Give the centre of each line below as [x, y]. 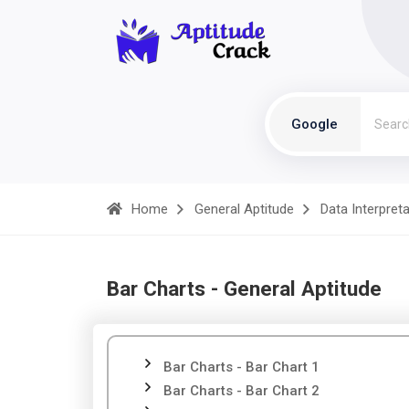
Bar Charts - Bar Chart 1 [241, 367]
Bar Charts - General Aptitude [244, 288]
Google [315, 124]
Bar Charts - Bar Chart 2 [241, 391]
